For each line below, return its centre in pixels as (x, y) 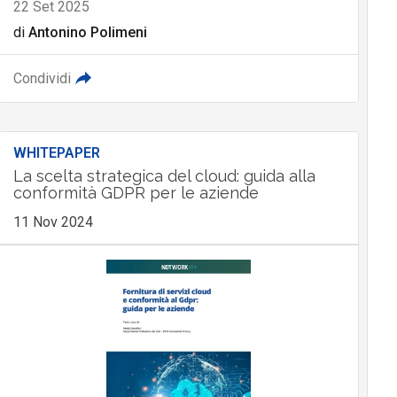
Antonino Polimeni (87, 32)
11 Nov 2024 (53, 222)
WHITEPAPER (56, 152)
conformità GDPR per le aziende (136, 192)
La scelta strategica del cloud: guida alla (164, 175)
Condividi (42, 78)
